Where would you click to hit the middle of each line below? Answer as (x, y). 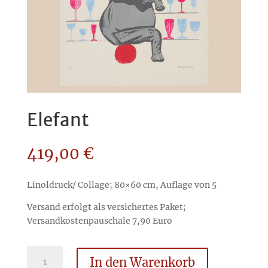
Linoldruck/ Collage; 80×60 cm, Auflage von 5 (121, 185)
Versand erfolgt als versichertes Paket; (106, 207)
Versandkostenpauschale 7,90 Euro (99, 221)
